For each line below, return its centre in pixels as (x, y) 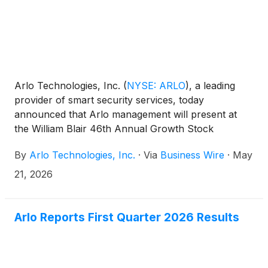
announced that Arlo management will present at (126, 114)
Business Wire (192, 155)
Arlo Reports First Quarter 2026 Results (127, 217)
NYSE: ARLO (156, 86)
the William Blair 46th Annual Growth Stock (114, 129)
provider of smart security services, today (109, 100)
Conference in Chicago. (68, 143)
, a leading (212, 86)
